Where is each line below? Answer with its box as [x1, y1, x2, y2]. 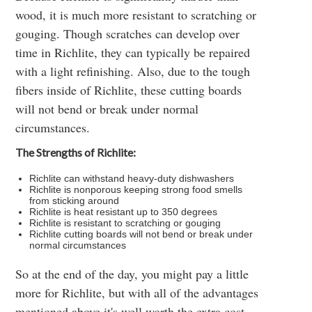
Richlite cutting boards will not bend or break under [29, 228, 253, 240]
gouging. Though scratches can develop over [15, 25, 240, 42]
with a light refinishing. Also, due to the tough [15, 63, 251, 79]
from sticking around [29, 195, 120, 206]
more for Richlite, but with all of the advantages [15, 284, 259, 301]
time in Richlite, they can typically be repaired [15, 44, 251, 61]
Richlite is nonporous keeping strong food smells [29, 184, 243, 195]
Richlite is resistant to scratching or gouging [29, 217, 221, 228]
